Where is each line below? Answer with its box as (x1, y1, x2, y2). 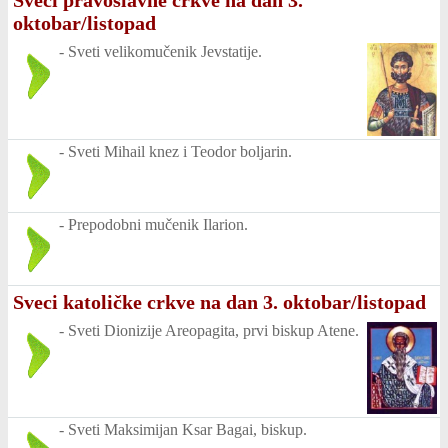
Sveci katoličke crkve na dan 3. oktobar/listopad (13, 290, 426, 313)
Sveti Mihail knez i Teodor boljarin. (68, 142, 292, 160)
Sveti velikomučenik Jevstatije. (68, 43, 262, 61)
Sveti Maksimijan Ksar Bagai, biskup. (68, 421, 307, 439)
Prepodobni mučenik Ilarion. (68, 215, 248, 233)
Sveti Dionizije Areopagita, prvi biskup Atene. (68, 321, 359, 339)
